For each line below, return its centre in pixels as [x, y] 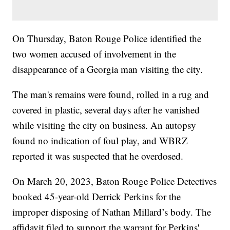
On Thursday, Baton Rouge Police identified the [107, 39]
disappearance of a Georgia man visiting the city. [108, 69]
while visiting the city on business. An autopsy [104, 125]
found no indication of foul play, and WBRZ [100, 141]
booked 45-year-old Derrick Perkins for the [97, 197]
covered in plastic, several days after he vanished [106, 110]
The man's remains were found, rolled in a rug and [111, 94]
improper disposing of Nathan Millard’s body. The [112, 212]
